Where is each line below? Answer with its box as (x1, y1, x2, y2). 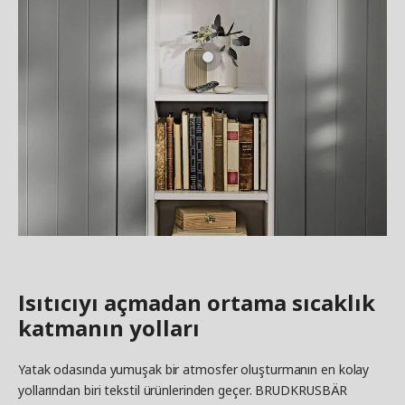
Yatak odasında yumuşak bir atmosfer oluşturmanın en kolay (18, 360, 370, 378)
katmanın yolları (18, 312, 200, 343)
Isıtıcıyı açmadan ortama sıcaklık (18, 287, 375, 317)
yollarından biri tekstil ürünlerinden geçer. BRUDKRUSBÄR (18, 381, 348, 399)
